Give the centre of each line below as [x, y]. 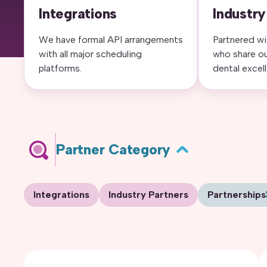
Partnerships [237, 195]
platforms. [60, 68]
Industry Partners [148, 195]
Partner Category [114, 149]
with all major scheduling [90, 54]
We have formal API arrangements [111, 40]
